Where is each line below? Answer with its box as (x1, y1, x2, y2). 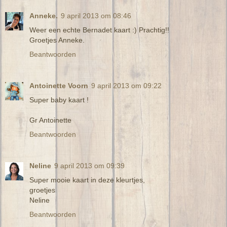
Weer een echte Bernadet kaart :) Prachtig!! (29, 25, 169, 34)
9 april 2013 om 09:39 (54, 161, 125, 170)
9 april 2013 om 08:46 (61, 11, 131, 20)
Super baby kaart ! (29, 95, 89, 104)
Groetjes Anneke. (29, 35, 85, 44)
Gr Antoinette (29, 116, 71, 124)
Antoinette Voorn (29, 81, 88, 90)
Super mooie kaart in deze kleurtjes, (29, 175, 145, 184)
